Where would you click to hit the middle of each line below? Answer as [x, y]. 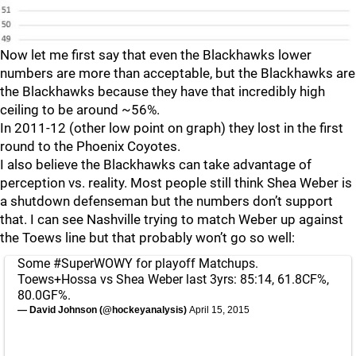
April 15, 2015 [219, 310]
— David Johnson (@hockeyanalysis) [103, 310]
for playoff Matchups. [195, 263]
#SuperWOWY [93, 263]
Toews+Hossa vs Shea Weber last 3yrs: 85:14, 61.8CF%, [173, 279]
